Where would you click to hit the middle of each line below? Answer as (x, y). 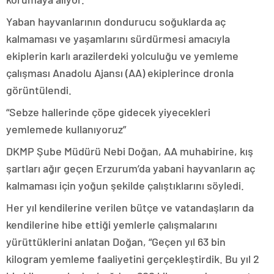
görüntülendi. (39, 90)
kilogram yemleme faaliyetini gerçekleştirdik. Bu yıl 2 (133, 259)
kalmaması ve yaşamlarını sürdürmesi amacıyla (118, 39)
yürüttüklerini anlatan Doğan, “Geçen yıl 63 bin (116, 242)
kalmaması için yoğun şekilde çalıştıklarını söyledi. (125, 186)
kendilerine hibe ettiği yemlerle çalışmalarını (112, 225)
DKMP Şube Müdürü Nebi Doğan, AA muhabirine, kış (130, 151)
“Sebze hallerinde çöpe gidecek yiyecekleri (108, 112)
